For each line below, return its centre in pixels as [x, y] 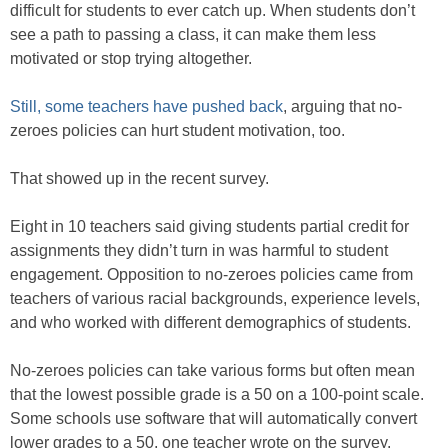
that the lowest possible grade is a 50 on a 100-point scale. [217, 395]
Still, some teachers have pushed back [146, 107]
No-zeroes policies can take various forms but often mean [212, 371]
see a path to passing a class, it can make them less [193, 35]
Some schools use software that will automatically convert [213, 419]
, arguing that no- [342, 107]
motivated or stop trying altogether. [131, 59]
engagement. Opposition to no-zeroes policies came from [211, 275]
